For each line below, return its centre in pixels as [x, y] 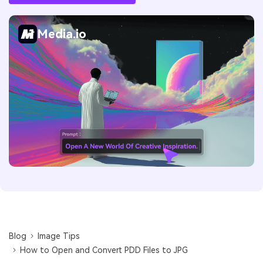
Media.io [62, 34]
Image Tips [59, 236]
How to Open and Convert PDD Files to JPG [104, 250]
